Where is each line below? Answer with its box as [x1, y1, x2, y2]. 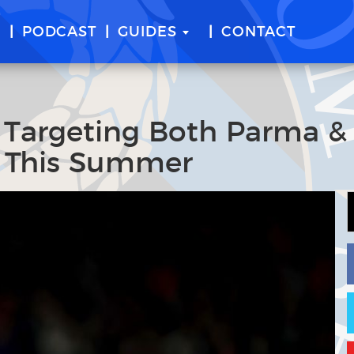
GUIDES [117, 25, 177, 40]
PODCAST [21, 25, 97, 40]
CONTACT [221, 25, 296, 40]
